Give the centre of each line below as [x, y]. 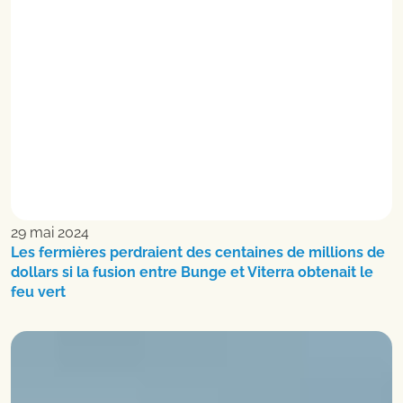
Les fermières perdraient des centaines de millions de [198, 253]
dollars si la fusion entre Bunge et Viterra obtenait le [192, 273]
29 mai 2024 [50, 233]
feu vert [38, 292]
